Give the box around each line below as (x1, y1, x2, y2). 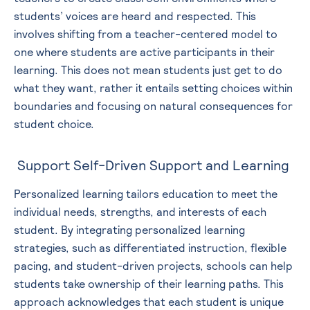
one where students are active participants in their (14, 45, 275, 60)
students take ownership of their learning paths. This (14, 277, 284, 292)
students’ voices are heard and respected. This (14, 9, 256, 24)
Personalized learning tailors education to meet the (14, 187, 277, 202)
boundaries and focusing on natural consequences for (14, 99, 293, 114)
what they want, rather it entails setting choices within (14, 81, 293, 96)
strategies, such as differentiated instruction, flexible (14, 241, 286, 256)
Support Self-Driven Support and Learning (14, 156, 289, 175)
